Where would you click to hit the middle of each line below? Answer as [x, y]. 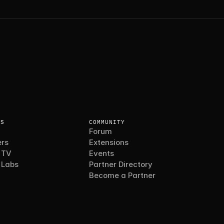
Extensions [108, 142]
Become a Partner [122, 175]
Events [101, 153]
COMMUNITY [107, 122]
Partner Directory [120, 164]
